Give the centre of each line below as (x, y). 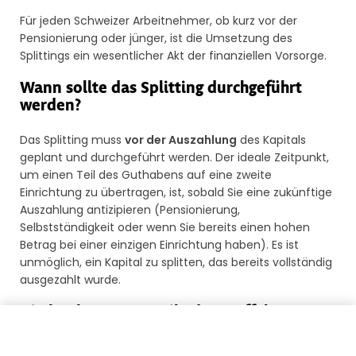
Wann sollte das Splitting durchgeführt (161, 89)
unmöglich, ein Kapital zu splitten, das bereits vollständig (176, 263)
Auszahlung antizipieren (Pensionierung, (130, 210)
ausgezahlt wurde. (70, 280)
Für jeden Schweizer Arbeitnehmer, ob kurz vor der (159, 21)
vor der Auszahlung (181, 140)
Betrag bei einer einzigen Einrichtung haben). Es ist (159, 245)
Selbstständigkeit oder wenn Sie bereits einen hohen (165, 228)
